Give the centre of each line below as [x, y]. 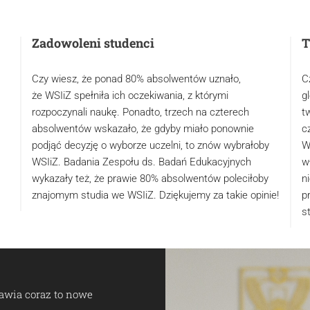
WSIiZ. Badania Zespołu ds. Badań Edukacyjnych [141, 162]
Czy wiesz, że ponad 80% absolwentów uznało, [136, 79]
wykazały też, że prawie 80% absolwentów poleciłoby [150, 179]
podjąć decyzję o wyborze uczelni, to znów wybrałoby [150, 146]
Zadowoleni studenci [93, 43]
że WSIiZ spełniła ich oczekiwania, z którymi [130, 96]
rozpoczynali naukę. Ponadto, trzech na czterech [140, 112]
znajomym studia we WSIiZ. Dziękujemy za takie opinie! [155, 195]
